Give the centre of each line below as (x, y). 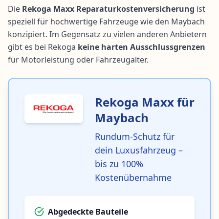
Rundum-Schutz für (135, 137)
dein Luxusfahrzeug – (139, 150)
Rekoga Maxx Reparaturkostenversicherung (108, 9)
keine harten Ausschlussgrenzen (142, 47)
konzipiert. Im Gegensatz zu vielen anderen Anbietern (107, 34)
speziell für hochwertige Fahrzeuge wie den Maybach (106, 22)
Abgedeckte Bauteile (88, 212)
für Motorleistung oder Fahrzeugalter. (78, 60)
